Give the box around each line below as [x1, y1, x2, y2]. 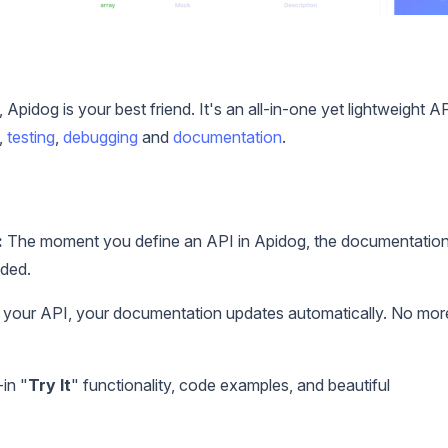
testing [7, 127, 55, 148]
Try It [28, 375, 71, 396]
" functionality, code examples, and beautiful [71, 375, 390, 396]
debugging [63, 127, 138, 148]
